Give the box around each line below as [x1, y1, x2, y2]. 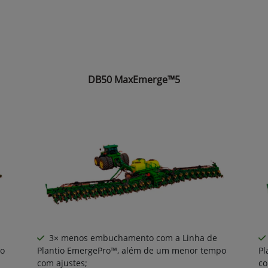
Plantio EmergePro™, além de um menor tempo [37, 244, 226, 256]
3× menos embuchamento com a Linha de [49, 232, 217, 243]
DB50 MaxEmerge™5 [88, 73, 180, 87]
